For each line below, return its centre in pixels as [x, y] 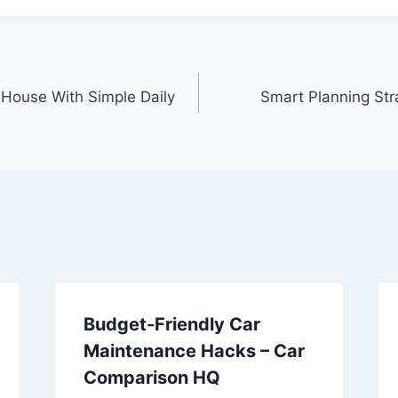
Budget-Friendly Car [171, 324]
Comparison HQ [151, 377]
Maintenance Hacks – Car [194, 350]
